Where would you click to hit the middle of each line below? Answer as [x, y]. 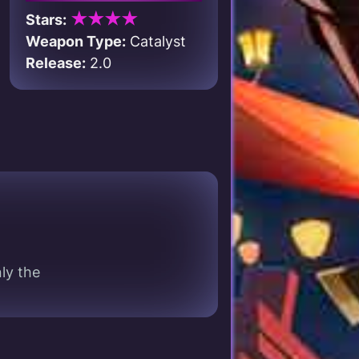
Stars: [46, 20]
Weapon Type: [76, 41]
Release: [56, 63]
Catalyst [156, 41]
